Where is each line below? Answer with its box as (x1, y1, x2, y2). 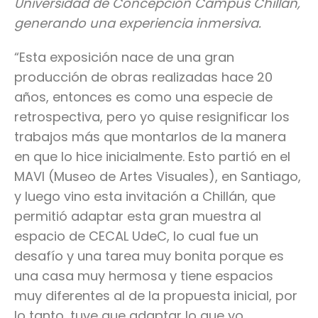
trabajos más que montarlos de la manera (14, 128, 286, 146)
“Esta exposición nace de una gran (14, 48, 234, 67)
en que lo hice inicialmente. (14, 148, 188, 166)
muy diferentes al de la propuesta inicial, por (14, 287, 297, 305)
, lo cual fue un (167, 227, 258, 246)
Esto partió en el (188, 148, 290, 166)
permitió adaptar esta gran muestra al (14, 207, 261, 226)
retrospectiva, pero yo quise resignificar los (14, 108, 290, 126)
